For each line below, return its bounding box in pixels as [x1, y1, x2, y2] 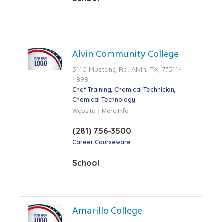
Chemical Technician [114, 85, 174, 93]
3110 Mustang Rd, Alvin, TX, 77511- [72, 64, 181, 74]
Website [72, 106, 95, 115]
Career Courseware [72, 138, 131, 146]
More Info [101, 106, 129, 115]
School [72, 157, 99, 167]
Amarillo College [72, 204, 142, 216]
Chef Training [72, 85, 111, 93]
